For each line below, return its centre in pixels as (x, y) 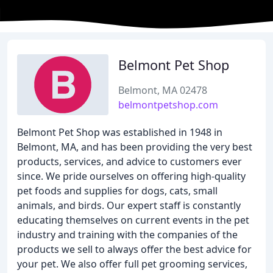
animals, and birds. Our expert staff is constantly (129, 205)
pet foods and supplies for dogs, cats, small (117, 191)
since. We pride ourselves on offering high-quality (131, 176)
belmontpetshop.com (168, 105)
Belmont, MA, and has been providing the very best (135, 147)
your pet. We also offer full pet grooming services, (132, 264)
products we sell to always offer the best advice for (134, 249)
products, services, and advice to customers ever (129, 161)
